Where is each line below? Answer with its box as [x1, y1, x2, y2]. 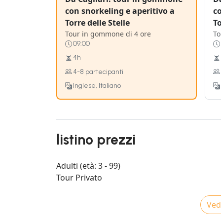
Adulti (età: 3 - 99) [56, 160, 120, 172]
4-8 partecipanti [73, 67, 123, 76]
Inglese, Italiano [73, 81, 121, 90]
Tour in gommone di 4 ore [65, 29, 151, 38]
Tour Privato [56, 172, 102, 184]
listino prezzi [56, 131, 136, 148]
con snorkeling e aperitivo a [65, 5, 175, 16]
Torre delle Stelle [65, 17, 130, 28]
